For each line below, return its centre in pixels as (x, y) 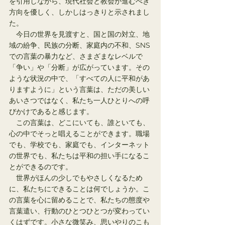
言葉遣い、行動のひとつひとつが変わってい (79, 211)
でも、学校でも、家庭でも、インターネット (79, 145)
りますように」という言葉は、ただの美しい (79, 89)
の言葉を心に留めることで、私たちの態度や (79, 200)
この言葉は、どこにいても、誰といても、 (79, 123)
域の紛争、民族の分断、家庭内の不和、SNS (80, 45)
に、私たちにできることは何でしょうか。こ (79, 189)
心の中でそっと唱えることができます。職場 (79, 134)
